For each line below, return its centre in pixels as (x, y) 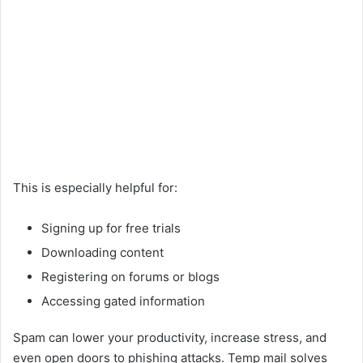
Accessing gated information (123, 301)
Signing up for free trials (111, 228)
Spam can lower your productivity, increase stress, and (170, 338)
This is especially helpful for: (95, 188)
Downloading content (102, 253)
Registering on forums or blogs (130, 277)
